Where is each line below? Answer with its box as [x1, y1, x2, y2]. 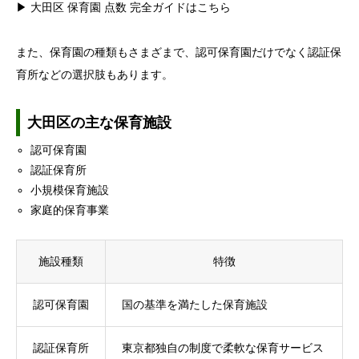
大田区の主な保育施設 [27, 114, 171, 131]
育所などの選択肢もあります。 [16, 69, 173, 82]
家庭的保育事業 [30, 204, 110, 217]
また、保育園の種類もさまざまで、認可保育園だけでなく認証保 [16, 46, 341, 59]
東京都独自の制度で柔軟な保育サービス [122, 342, 324, 355]
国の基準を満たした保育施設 [122, 299, 268, 312]
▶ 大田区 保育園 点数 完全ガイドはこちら [16, 2, 231, 14]
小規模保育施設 [30, 184, 110, 197]
